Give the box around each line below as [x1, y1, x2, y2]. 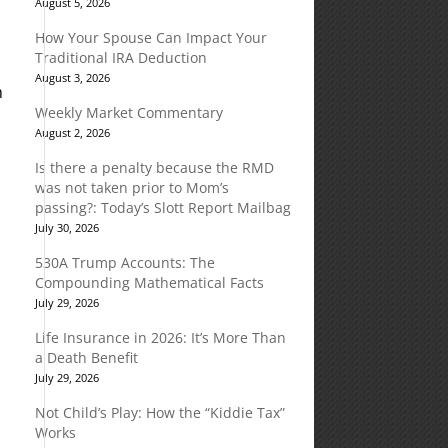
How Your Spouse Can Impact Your [34, 28, 267, 47]
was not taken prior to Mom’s [34, 178, 229, 197]
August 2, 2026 [34, 125, 110, 140]
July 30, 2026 [34, 220, 99, 235]
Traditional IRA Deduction [34, 48, 207, 67]
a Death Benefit [34, 348, 138, 367]
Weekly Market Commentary [34, 103, 223, 122]
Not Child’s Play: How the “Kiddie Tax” [34, 403, 285, 422]
